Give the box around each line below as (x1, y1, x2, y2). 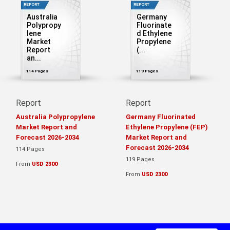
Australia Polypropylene (16, 112, 95, 121)
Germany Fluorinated (126, 112, 196, 121)
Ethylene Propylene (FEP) (126, 123, 208, 131)
